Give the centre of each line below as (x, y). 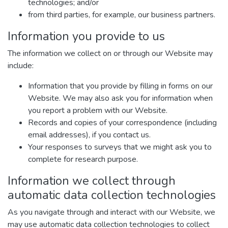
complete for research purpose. (83, 159)
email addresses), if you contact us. (89, 135)
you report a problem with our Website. (98, 110)
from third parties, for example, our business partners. (122, 15)
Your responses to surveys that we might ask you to (120, 147)
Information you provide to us (86, 36)
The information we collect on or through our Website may (110, 53)
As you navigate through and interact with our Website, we (111, 212)
